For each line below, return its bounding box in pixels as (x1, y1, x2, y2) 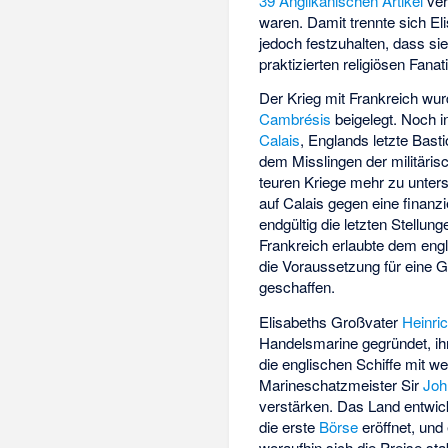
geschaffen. (259, 276, 336, 298)
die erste (259, 416, 320, 438)
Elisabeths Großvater (259, 311, 403, 333)
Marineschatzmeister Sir (259, 374, 424, 396)
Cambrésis (259, 108, 332, 130)
